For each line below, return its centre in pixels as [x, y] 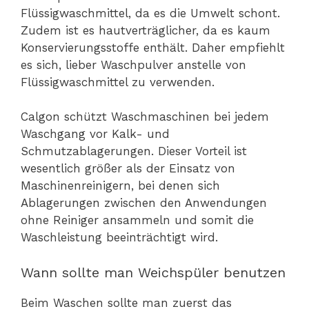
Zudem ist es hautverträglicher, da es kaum [146, 30]
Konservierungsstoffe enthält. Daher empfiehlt [153, 47]
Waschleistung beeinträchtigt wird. [119, 238]
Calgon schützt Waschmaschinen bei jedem [145, 117]
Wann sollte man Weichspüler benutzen [153, 272]
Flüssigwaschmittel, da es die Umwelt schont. [150, 13]
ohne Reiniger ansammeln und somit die [137, 220]
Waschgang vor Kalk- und [95, 134]
